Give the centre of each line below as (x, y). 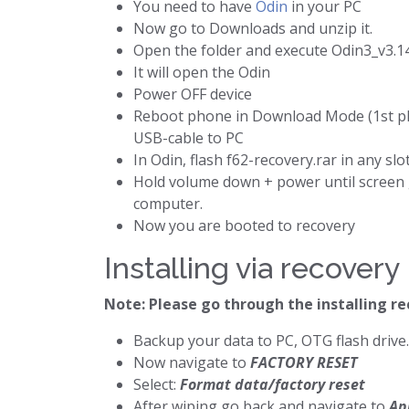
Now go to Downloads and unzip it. (253, 28)
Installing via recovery (252, 268)
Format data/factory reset (273, 384)
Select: (157, 384)
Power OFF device (193, 94)
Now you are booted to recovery (244, 225)
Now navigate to (192, 362)
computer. (168, 204)
